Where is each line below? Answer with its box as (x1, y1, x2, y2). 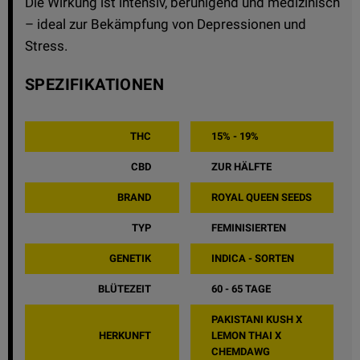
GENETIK (109, 252, 151, 264)
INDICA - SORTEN (211, 252, 294, 264)
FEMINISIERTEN (211, 221, 286, 234)
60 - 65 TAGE (211, 282, 271, 295)
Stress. (25, 37, 67, 54)
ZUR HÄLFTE (211, 160, 272, 173)
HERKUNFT (99, 329, 151, 342)
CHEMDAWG (211, 345, 270, 358)
